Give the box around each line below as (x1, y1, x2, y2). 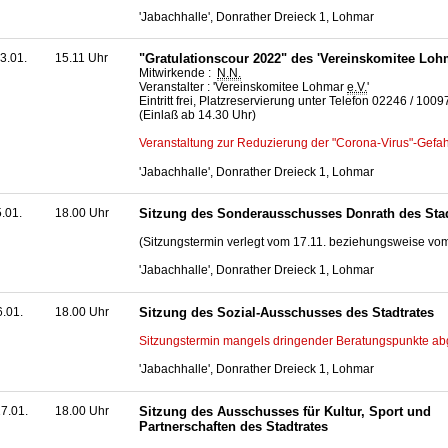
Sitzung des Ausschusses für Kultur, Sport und (139, 403, 431, 419)
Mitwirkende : (139, 66, 217, 81)
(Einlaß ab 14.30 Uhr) (139, 108, 256, 123)
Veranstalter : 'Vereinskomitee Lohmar (139, 80, 347, 95)
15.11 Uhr (55, 51, 108, 66)
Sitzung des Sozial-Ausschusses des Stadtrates (139, 304, 434, 320)
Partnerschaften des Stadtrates (139, 418, 328, 434)
